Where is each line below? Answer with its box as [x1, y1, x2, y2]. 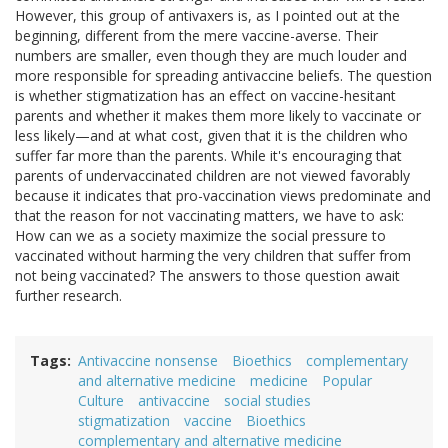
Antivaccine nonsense [78, 351, 218, 371]
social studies [224, 391, 311, 411]
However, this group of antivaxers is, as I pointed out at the [15, 6, 400, 26]
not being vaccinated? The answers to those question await [15, 266, 400, 286]
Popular [322, 371, 372, 391]
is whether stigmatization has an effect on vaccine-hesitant [15, 86, 396, 106]
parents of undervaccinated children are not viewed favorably [15, 166, 410, 186]
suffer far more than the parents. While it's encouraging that [15, 146, 402, 166]
